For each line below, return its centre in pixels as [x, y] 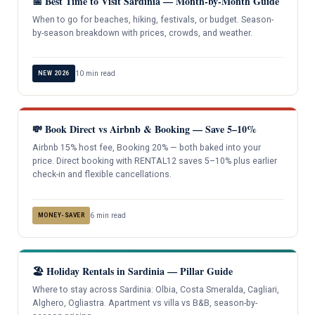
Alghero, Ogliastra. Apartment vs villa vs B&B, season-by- [144, 303]
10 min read [95, 74]
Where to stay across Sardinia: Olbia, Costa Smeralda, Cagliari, [155, 289]
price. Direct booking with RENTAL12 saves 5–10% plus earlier [154, 161]
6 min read [108, 215]
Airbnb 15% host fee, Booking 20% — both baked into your [146, 148]
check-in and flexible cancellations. [102, 175]
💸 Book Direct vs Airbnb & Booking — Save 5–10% [144, 129]
